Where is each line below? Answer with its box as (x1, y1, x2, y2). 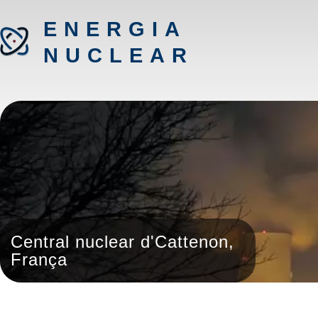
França (11, 250, 67, 269)
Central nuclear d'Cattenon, (11, 232, 234, 251)
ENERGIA (43, 18, 186, 40)
